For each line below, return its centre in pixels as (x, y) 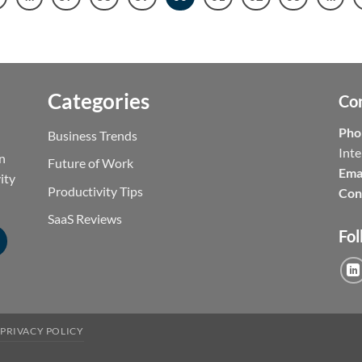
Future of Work (90, 163)
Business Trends (93, 135)
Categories (99, 101)
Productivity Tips (95, 191)
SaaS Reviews (85, 219)
